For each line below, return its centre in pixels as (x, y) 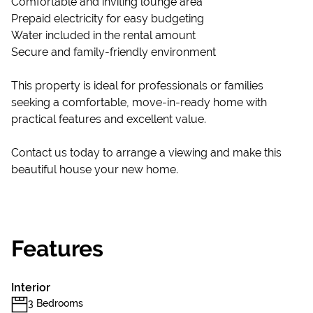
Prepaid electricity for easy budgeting (108, 19)
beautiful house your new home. (95, 169)
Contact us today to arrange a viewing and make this (146, 153)
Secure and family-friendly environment (114, 52)
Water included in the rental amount (103, 35)
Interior (31, 287)
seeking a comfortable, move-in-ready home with (139, 102)
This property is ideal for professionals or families (137, 86)
